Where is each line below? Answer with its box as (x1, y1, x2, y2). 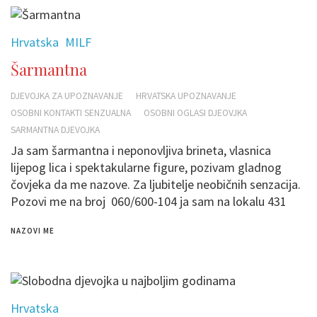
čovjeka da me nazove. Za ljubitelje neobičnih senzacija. (11, 176, 301, 193)
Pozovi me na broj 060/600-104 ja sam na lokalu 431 (11, 193, 287, 210)
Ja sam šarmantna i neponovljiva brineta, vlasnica (11, 142, 271, 159)
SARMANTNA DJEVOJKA (11, 124, 100, 137)
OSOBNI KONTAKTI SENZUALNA (11, 107, 131, 120)
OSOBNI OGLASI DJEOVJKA (144, 107, 247, 120)
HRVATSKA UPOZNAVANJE (136, 90, 236, 103)
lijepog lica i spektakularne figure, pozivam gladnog (11, 159, 282, 176)
